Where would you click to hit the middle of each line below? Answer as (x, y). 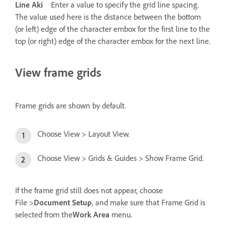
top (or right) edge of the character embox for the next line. (113, 41)
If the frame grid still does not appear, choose (89, 190)
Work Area (91, 214)
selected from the (44, 214)
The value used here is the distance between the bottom (108, 16)
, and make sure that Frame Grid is (149, 202)
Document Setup (63, 202)
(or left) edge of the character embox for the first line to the (112, 29)
